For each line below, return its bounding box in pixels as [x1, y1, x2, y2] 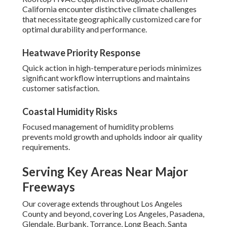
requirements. [22, 142, 70, 152]
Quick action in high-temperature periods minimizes [22, 63, 202, 73]
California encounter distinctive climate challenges [22, 4, 197, 14]
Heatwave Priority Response [22, 47, 140, 59]
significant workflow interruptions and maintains [22, 73, 190, 83]
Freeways [22, 179, 75, 195]
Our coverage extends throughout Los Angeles [22, 199, 182, 209]
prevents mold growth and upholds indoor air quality [22, 132, 202, 142]
